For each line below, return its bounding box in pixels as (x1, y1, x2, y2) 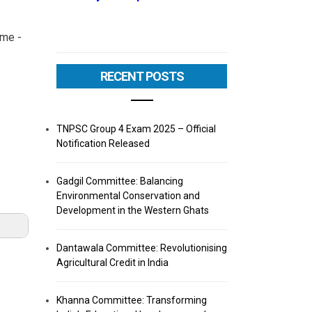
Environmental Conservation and (56, 190, 200, 201)
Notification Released (56, 138, 150, 149)
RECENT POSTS (100, 69, 184, 84)
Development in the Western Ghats (56, 205, 209, 216)
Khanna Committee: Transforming (56, 295, 207, 306)
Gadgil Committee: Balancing (56, 175, 183, 187)
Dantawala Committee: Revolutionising (56, 242, 227, 253)
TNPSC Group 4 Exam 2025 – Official (56, 123, 216, 134)
